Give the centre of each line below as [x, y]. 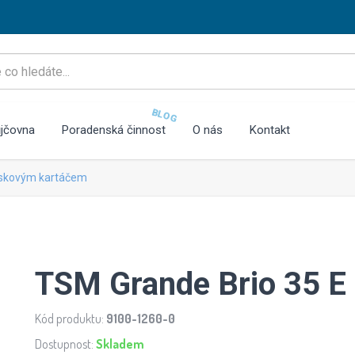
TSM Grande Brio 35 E [191, 284]
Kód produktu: [71, 319]
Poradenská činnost [114, 130]
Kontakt [270, 130]
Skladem [120, 344]
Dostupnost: [65, 344]
